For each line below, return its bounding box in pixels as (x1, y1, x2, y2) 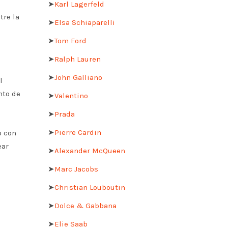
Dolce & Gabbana (54, 201, 117, 210)
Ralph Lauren (54, 54, 101, 64)
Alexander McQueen (54, 146, 125, 155)
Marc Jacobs (54, 164, 98, 174)
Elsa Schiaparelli (54, 17, 115, 27)
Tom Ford (54, 36, 87, 45)
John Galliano (54, 72, 102, 82)
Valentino (54, 91, 88, 100)
